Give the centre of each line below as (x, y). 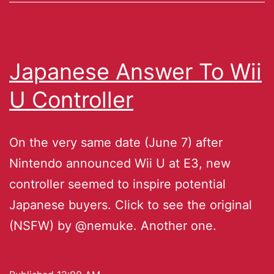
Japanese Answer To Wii (135, 71)
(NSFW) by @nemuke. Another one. (113, 225)
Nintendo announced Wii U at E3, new (120, 163)
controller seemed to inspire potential (117, 184)
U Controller (71, 99)
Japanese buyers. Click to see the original (131, 205)
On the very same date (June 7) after (116, 142)
